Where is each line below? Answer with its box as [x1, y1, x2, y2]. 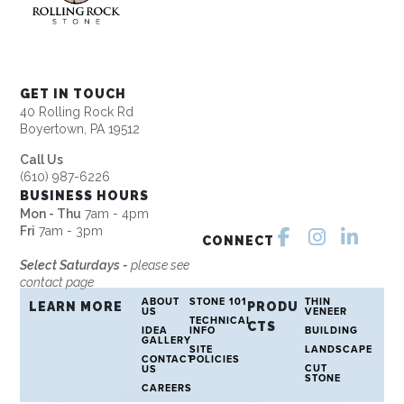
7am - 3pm [35, 223, 104, 238]
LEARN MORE [29, 298, 124, 314]
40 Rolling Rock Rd [20, 104, 134, 119]
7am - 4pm [81, 206, 150, 221]
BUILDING [304, 324, 358, 336]
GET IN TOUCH [20, 86, 127, 101]
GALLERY [142, 334, 192, 346]
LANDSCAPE [304, 343, 372, 355]
